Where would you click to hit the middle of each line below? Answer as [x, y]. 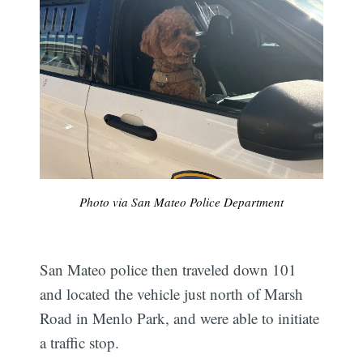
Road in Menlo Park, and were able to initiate [180, 318]
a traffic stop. [80, 342]
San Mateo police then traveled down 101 [169, 269]
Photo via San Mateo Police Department [181, 201]
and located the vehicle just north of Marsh [172, 293]
